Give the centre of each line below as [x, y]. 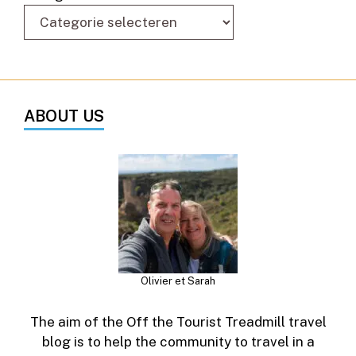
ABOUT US [64, 116]
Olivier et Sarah [178, 281]
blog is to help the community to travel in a [178, 341]
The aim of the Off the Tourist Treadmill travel [178, 321]
